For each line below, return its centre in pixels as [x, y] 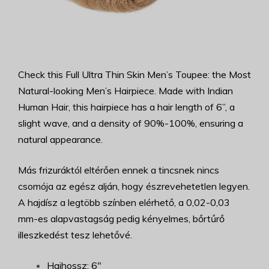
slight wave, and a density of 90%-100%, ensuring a [131, 123]
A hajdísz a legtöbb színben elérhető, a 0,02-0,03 [124, 203]
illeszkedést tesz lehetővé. [75, 235]
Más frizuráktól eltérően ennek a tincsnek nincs [119, 170]
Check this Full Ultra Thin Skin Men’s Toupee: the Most [134, 75]
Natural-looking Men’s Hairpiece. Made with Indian [125, 91]
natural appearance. [60, 140]
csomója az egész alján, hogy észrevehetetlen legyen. [134, 186]
